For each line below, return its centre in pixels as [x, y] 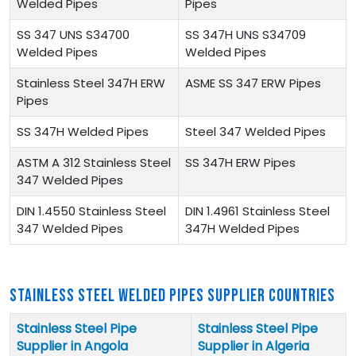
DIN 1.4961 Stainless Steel [257, 211]
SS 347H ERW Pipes [240, 162]
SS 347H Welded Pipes [83, 131]
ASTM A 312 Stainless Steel [94, 162]
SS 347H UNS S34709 [246, 34]
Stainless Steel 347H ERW [91, 83]
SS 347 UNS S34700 [73, 34]
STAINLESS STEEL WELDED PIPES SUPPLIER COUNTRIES [172, 296]
